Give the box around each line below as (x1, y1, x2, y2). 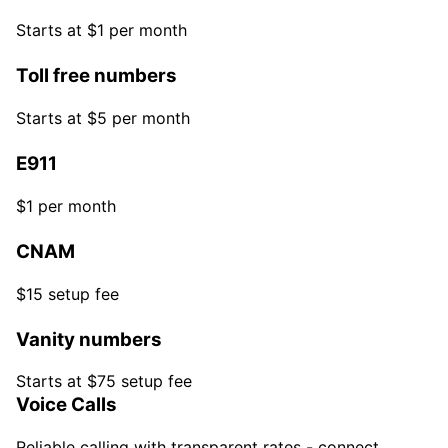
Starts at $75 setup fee (16, 371, 192, 392)
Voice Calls (16, 393, 117, 417)
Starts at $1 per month (16, 20, 187, 41)
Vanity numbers (16, 327, 162, 351)
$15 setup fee (16, 283, 119, 304)
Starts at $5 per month (16, 108, 190, 129)
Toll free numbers (16, 64, 177, 88)
